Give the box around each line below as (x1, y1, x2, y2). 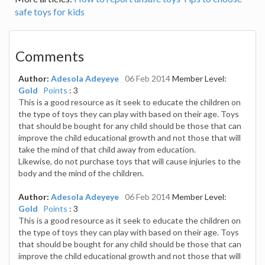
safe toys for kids (15, 5, 85, 17)
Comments (15, 47, 84, 64)
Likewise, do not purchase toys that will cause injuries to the (18, 156, 241, 166)
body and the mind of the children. (18, 167, 144, 178)
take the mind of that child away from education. (18, 144, 196, 154)
